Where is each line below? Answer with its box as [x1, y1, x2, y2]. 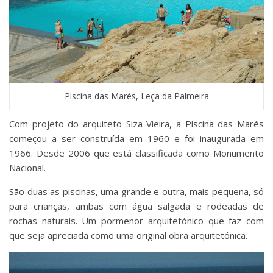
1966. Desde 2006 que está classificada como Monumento [9, 147, 264, 160]
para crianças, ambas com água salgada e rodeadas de [9, 200, 264, 213]
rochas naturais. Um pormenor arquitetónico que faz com [9, 214, 264, 227]
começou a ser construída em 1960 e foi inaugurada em [9, 132, 264, 145]
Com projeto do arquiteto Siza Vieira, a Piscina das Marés [9, 118, 264, 130]
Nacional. [9, 161, 46, 174]
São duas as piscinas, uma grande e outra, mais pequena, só [9, 185, 264, 198]
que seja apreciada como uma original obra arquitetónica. [9, 229, 247, 242]
